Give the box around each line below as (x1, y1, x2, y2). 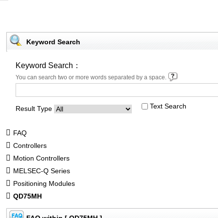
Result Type (15, 105, 52, 112)
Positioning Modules (13, 179, 75, 187)
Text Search (149, 102, 186, 110)
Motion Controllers (13, 154, 70, 162)
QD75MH (13, 192, 42, 200)
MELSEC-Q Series (13, 166, 70, 175)
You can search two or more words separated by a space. (15, 74, 168, 81)
